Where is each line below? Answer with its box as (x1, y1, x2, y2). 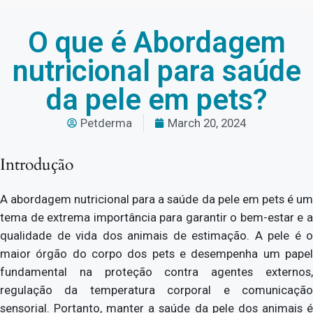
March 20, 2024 (168, 116, 246, 130)
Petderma (80, 116, 132, 130)
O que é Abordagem (27, 25, 286, 59)
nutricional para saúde (12, 54, 301, 88)
